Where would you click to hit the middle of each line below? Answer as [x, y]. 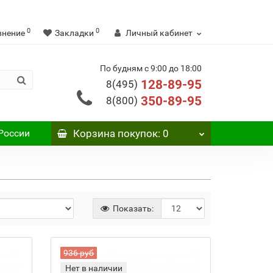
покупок [136, 133]
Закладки [74, 33]
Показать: [132, 208]
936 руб [79, 253]
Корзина [94, 133]
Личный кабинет [159, 33]
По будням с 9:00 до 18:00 [151, 68]
